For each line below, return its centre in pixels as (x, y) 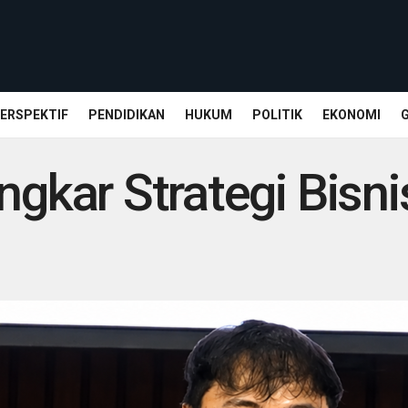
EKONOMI (352, 115)
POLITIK (277, 115)
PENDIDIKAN (127, 115)
